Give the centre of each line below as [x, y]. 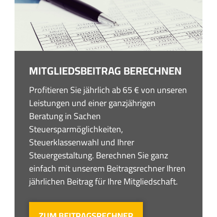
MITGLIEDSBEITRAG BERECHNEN [105, 71]
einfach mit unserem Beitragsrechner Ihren [107, 169]
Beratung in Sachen [65, 116]
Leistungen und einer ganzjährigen [92, 103]
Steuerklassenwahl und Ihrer [82, 142]
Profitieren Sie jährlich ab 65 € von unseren [108, 90]
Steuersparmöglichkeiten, [76, 129]
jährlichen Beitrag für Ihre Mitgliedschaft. [103, 182]
